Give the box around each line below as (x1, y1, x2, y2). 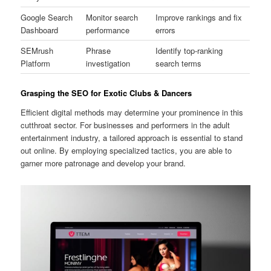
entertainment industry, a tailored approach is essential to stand (21, 131, 243, 143)
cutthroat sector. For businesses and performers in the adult (21, 119, 230, 131)
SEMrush (21, 45, 54, 57)
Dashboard (21, 24, 59, 36)
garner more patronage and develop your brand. (21, 157, 186, 169)
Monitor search (86, 11, 139, 24)
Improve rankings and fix (155, 11, 243, 24)
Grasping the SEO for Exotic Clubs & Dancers (21, 87, 192, 99)
